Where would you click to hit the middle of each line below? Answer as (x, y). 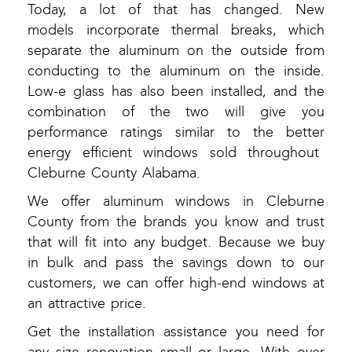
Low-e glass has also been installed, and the (176, 92)
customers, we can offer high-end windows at (176, 284)
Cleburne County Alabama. (114, 174)
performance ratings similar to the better (176, 133)
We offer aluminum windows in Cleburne (176, 202)
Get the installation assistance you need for (176, 332)
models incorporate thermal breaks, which (176, 31)
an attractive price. (87, 304)
